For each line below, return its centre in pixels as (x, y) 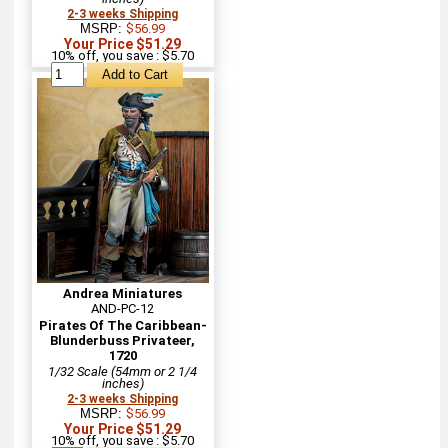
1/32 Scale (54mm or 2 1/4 (123, 371)
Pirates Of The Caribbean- (122, 325)
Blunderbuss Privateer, (123, 340)
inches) (122, 383)
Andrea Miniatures (123, 293)
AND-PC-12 (123, 308)
